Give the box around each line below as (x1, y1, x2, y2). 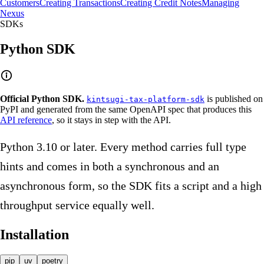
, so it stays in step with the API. (52, 114, 171, 125)
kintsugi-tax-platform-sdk (87, 94, 204, 104)
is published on (204, 93, 263, 104)
